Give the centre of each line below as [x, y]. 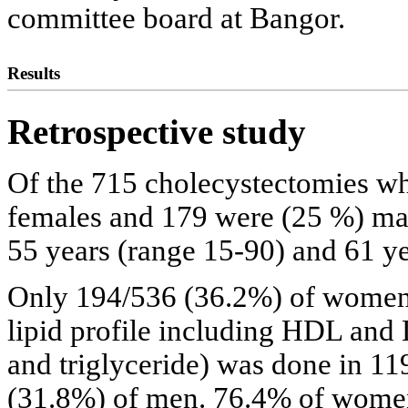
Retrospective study [157, 132]
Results [34, 74]
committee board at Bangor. [176, 19]
